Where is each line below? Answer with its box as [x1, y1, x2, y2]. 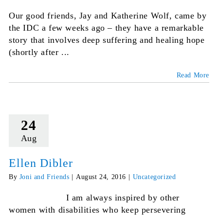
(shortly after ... [8, 47, 70, 57]
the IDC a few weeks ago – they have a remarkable [8, 23, 204, 33]
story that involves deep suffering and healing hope [8, 35, 205, 45]
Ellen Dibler [8, 157, 73, 170]
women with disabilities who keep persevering [8, 205, 186, 215]
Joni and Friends [19, 173, 70, 181]
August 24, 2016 [75, 173, 126, 181]
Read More [176, 72, 210, 79]
